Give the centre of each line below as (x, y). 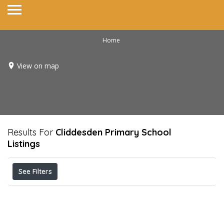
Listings (24, 144)
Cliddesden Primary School (113, 132)
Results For (31, 132)
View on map (38, 65)
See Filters (35, 171)
